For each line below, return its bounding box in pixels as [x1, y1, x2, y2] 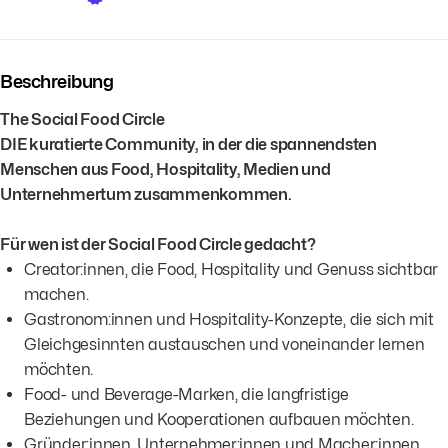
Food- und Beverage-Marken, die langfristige [24, 384, 349, 404]
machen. [24, 284, 89, 304]
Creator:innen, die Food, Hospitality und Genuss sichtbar [24, 259, 438, 279]
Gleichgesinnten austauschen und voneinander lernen [24, 334, 425, 354]
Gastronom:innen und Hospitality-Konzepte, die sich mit [24, 309, 434, 329]
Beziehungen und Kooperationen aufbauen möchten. [24, 409, 414, 429]
